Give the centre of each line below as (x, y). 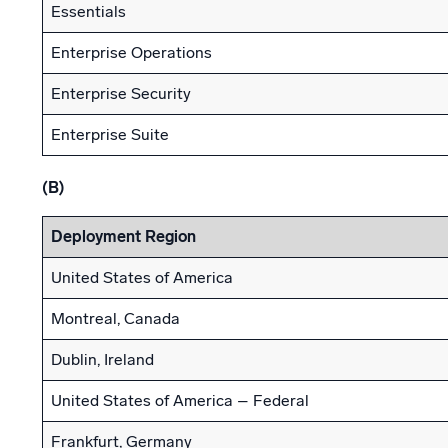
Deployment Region (123, 236)
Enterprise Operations (131, 52)
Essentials (88, 11)
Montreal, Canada (115, 318)
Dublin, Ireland (102, 359)
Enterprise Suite (110, 134)
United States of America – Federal (180, 400)
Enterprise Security (121, 93)
